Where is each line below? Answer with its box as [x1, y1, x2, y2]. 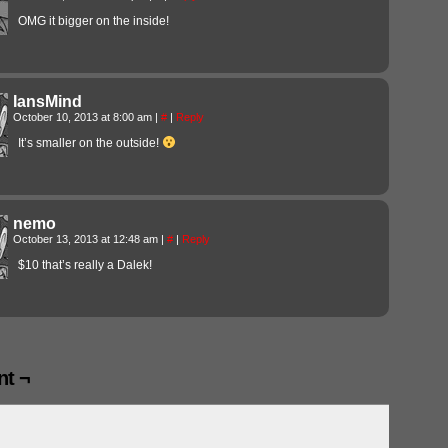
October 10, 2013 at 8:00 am [13, 110, 155, 123]
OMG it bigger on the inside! [18, 13, 169, 28]
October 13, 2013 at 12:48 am [13, 232, 161, 245]
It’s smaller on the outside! [18, 135, 162, 150]
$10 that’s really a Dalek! [18, 257, 152, 272]
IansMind [13, 92, 82, 110]
